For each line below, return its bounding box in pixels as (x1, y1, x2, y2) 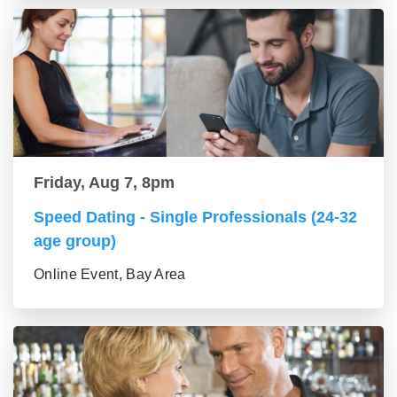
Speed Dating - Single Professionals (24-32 (34, 208, 357, 227)
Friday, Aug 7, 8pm (34, 174, 175, 192)
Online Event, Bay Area (34, 267, 186, 283)
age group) (34, 232, 116, 251)
